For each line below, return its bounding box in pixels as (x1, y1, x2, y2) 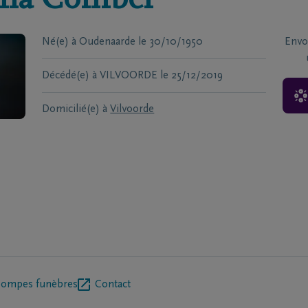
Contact (95, 279, 131, 290)
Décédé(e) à (42, 70, 98, 81)
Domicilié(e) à (42, 104, 108, 115)
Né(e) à (42, 36, 77, 47)
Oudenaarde (79, 36, 136, 47)
